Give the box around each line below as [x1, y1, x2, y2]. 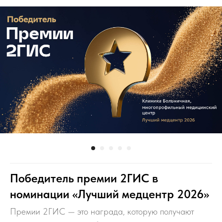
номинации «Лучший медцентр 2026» [10, 187, 209, 202]
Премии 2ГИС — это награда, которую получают [10, 206, 194, 217]
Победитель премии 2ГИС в [10, 171, 158, 186]
